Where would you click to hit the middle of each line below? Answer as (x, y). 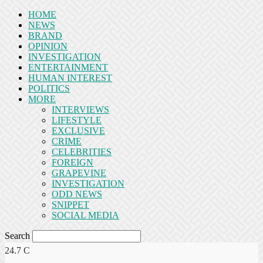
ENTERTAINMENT (68, 67)
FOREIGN (73, 162)
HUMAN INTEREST (70, 78)
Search (17, 236)
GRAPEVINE (79, 173)
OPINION (48, 46)
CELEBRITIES (82, 152)
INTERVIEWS (80, 109)
